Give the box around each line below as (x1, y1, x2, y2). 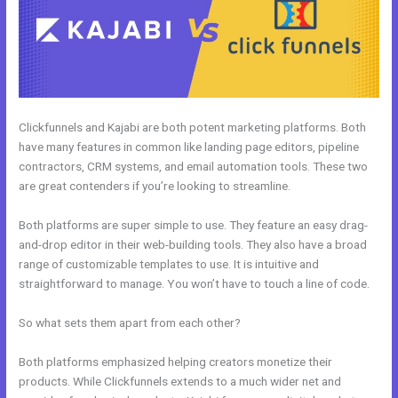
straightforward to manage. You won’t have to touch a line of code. (19, 275, 370, 291)
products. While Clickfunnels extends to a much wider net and (19, 373, 342, 388)
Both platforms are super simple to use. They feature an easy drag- (19, 217, 369, 232)
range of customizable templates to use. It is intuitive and (19, 256, 320, 271)
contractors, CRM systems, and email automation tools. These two (19, 159, 369, 174)
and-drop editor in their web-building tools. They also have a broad (19, 236, 368, 251)
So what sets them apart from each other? (19, 314, 242, 330)
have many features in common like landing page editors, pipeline (19, 139, 360, 155)
